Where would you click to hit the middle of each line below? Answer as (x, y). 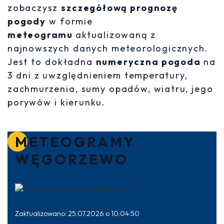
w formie (69, 21)
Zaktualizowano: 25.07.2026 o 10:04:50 (77, 213)
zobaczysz (34, 8)
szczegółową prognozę (119, 8)
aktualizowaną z (116, 35)
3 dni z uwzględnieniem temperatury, (98, 75)
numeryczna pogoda (149, 62)
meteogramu (42, 35)
